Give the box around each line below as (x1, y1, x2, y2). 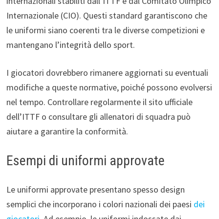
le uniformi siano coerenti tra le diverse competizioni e (6, 24, 205, 36)
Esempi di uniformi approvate (6, 152, 165, 169)
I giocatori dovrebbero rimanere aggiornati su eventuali (6, 66, 208, 78)
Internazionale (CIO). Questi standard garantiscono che (6, 9, 207, 21)
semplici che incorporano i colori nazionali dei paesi (6, 198, 194, 210)
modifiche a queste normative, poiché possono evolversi (6, 81, 212, 93)
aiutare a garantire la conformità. (6, 125, 128, 137)
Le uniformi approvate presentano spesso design (6, 183, 185, 195)
